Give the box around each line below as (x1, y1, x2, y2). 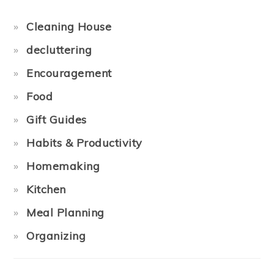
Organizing (26, 229, 86, 243)
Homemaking (26, 159, 100, 173)
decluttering (26, 43, 92, 57)
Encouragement (26, 66, 112, 80)
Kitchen (26, 182, 66, 196)
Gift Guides (26, 113, 87, 127)
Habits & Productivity (26, 136, 143, 150)
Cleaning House (26, 20, 112, 34)
